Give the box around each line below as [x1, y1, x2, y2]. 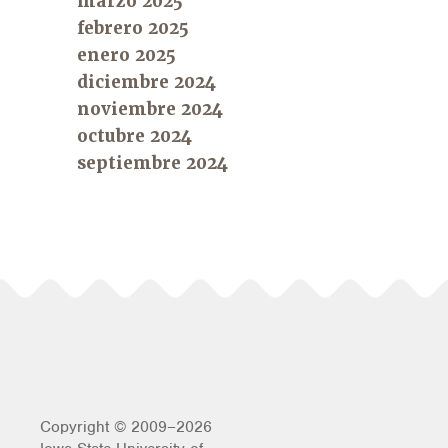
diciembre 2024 [77, 70, 217, 93]
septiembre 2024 [77, 151, 229, 174]
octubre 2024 [77, 124, 193, 147]
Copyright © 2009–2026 [40, 416, 212, 437]
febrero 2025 [77, 16, 190, 39]
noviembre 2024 [77, 97, 224, 120]
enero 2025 [77, 43, 177, 66]
